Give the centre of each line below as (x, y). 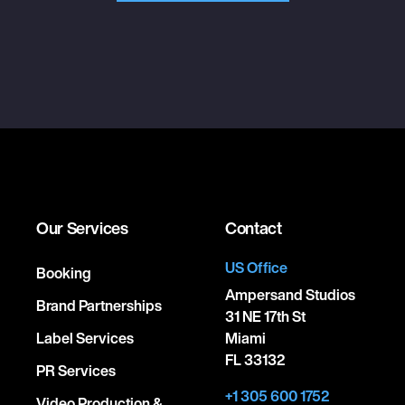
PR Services (76, 371)
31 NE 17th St (265, 316)
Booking (64, 273)
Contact (254, 228)
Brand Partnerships (99, 306)
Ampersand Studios (290, 295)
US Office (256, 268)
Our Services (82, 228)
